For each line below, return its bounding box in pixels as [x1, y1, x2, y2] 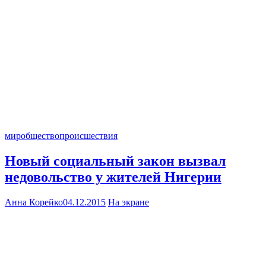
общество [21, 131, 59, 141]
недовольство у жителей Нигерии [5, 169, 221, 185]
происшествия [59, 131, 118, 141]
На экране [108, 197, 149, 208]
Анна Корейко [5, 197, 63, 208]
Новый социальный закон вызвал [5, 153, 226, 169]
